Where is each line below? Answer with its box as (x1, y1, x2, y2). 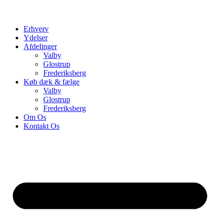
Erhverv (24, 25, 49, 33)
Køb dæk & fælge (24, 78, 80, 86)
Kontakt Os (24, 122, 59, 130)
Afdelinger (24, 42, 57, 51)
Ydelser (24, 33, 48, 42)
